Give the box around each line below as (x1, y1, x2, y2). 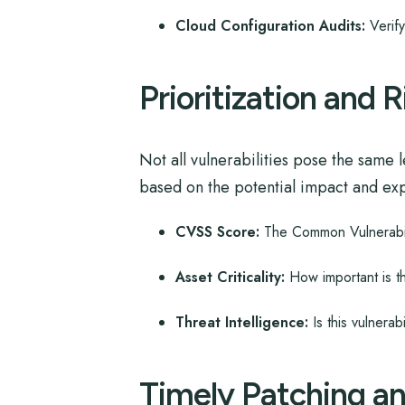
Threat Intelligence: (174, 312, 308, 333)
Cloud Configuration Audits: (174, 15, 365, 36)
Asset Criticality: (174, 267, 285, 287)
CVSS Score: (174, 221, 259, 242)
